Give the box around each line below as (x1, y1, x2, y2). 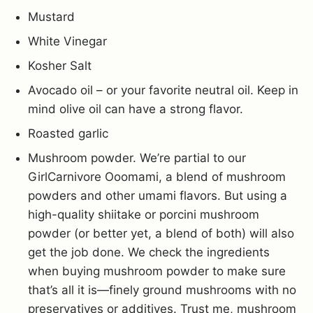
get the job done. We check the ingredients (28, 245, 270, 259)
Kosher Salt (28, 58, 92, 73)
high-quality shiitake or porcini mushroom (28, 207, 259, 221)
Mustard (28, 9, 75, 24)
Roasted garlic (28, 126, 108, 140)
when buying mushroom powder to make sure (28, 263, 286, 278)
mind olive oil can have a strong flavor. (28, 101, 243, 116)
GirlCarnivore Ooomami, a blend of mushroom (28, 169, 286, 184)
